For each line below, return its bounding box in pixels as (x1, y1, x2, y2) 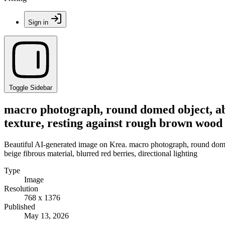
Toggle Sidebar (9, 84, 52, 91)
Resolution (4, 184, 38, 193)
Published (4, 202, 35, 211)
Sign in (28, 19, 48, 26)
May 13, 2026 (24, 211, 69, 220)
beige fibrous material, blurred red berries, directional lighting (4, 149, 197, 158)
